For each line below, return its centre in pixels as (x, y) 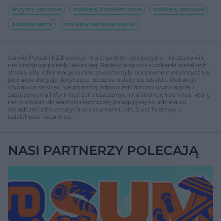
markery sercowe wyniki (100, 24)
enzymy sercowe (37, 9)
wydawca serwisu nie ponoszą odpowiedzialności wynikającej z (101, 87)
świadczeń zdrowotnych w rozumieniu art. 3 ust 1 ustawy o (95, 109)
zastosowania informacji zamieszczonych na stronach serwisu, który (109, 94)
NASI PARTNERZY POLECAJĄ (103, 150)
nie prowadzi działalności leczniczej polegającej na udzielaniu (97, 102)
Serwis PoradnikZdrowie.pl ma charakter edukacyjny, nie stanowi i (106, 57)
